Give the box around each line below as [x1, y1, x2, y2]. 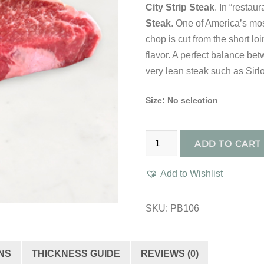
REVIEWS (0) [141, 249, 199, 259]
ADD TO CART [194, 138, 261, 149]
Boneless [144, 148, 184, 159]
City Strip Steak [145, 2, 214, 12]
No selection [167, 95, 218, 105]
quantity [144, 228, 178, 238]
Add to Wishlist [160, 169, 223, 179]
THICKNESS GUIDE [32, 249, 120, 259]
